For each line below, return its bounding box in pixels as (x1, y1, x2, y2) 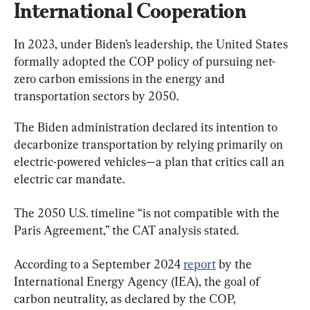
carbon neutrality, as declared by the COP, (14, 291, 239, 306)
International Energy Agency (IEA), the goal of (14, 273, 262, 289)
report (183, 256, 216, 271)
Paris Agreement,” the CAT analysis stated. (14, 222, 239, 237)
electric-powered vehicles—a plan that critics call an (14, 154, 287, 169)
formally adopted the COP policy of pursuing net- (14, 53, 275, 69)
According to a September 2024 (14, 256, 183, 271)
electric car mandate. (14, 171, 125, 186)
